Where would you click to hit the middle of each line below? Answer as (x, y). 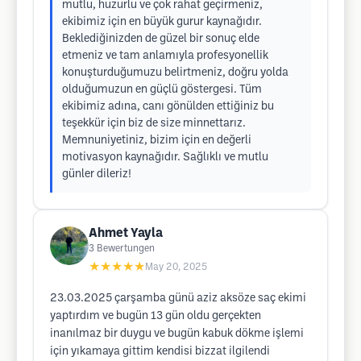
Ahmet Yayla (126, 233)
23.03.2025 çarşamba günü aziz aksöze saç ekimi (178, 299)
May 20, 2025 (176, 267)
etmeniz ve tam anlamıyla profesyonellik (165, 56)
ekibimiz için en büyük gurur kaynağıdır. (162, 22)
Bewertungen (126, 249)
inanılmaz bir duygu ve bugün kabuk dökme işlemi (177, 334)
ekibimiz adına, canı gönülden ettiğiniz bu (168, 107)
